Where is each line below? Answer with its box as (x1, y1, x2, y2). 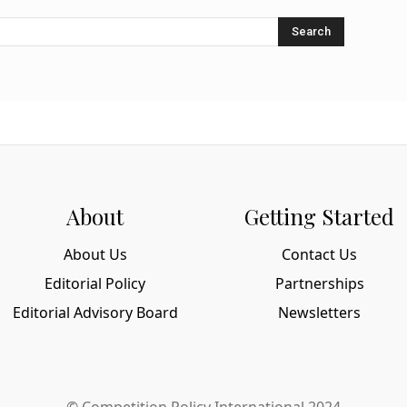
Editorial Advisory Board (12, 302, 178, 323)
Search (292, 24, 332, 38)
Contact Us (282, 243, 357, 264)
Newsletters (278, 302, 361, 323)
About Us (63, 243, 127, 264)
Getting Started (244, 201, 394, 231)
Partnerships (274, 273, 364, 293)
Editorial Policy (45, 273, 145, 293)
